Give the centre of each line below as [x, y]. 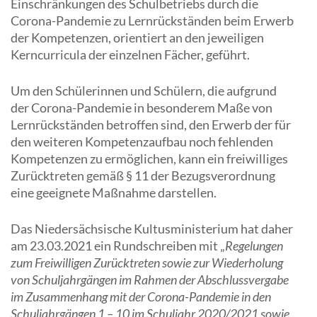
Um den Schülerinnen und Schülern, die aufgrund [144, 91]
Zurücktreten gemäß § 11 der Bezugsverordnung [143, 175]
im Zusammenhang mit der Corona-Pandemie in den [141, 296]
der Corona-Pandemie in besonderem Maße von [142, 108]
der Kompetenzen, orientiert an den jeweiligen [137, 38]
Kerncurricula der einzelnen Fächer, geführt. [130, 54]
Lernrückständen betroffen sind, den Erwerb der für [151, 125]
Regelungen [254, 246]
